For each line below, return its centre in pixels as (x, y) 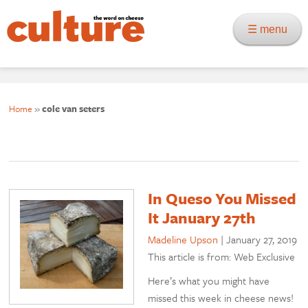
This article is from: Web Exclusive (222, 257)
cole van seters (74, 109)
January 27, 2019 (262, 240)
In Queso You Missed (222, 199)
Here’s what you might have (209, 281)
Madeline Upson (183, 240)
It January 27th (202, 218)
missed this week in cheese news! (221, 298)
